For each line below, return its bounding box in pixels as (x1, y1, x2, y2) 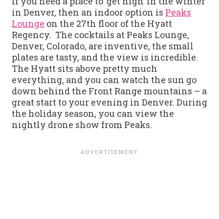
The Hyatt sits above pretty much (12, 62, 157, 74)
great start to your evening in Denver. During (12, 96, 207, 108)
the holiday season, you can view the (12, 107, 174, 119)
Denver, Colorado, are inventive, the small (12, 40, 194, 52)
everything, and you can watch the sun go (12, 73, 197, 86)
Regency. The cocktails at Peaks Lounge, (12, 28, 189, 41)
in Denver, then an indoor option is (12, 6, 165, 18)
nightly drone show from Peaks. (12, 118, 152, 131)
